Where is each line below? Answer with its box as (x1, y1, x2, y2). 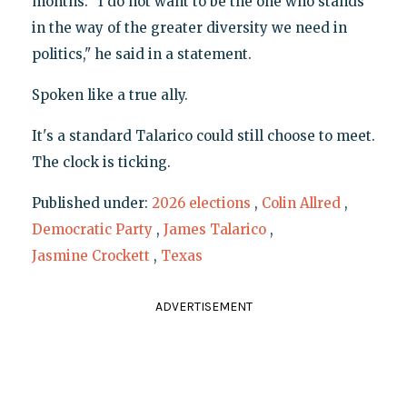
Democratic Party (31, 221, 153, 239)
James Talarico (163, 221, 266, 239)
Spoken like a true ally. (31, 86, 188, 104)
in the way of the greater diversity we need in (31, 19, 347, 37)
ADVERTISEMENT (154, 299, 253, 315)
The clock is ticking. (31, 154, 171, 172)
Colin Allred (261, 194, 341, 213)
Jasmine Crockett (31, 247, 150, 265)
